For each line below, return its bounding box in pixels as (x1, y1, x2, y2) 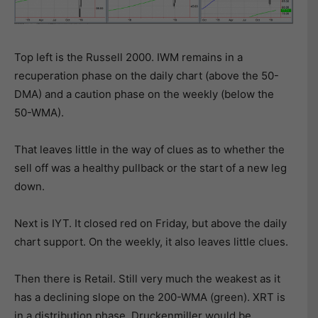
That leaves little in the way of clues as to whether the (14, 143, 285, 157)
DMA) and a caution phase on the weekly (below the (14, 87, 274, 102)
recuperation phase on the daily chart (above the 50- (14, 69, 279, 83)
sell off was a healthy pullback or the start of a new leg (14, 161, 287, 175)
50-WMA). (14, 106, 64, 120)
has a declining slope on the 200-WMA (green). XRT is (14, 290, 285, 305)
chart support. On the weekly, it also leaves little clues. (14, 235, 288, 249)
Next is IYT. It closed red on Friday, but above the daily (14, 216, 287, 231)
